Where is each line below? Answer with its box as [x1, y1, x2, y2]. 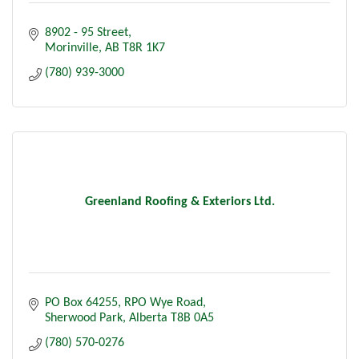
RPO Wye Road [124, 296, 203, 309]
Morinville [45, 41, 99, 54]
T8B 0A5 [171, 311, 214, 325]
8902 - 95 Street [45, 26, 128, 39]
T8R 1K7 [123, 41, 165, 54]
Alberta [129, 311, 167, 325]
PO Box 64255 [45, 296, 118, 309]
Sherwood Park [45, 311, 123, 325]
